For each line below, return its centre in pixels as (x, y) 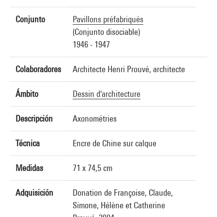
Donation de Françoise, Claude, (123, 193)
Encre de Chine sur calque (115, 143)
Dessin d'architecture (107, 94)
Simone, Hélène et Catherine (119, 205)
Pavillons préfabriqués (108, 19)
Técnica (28, 143)
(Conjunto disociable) (106, 32)
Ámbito (27, 94)
